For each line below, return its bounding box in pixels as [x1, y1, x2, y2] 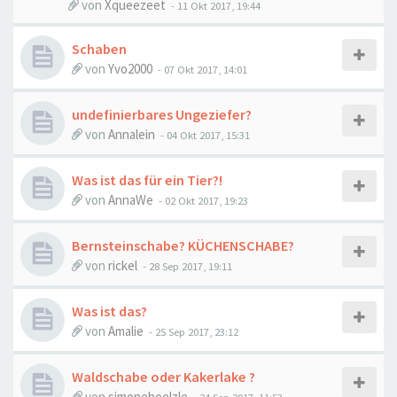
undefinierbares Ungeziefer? [72, 105, 252, 123]
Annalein [108, 126, 155, 143]
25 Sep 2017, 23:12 [155, 324, 238, 339]
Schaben [72, 40, 127, 58]
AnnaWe [108, 191, 153, 208]
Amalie [108, 323, 144, 339]
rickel [108, 257, 137, 274]
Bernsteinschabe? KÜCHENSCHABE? [72, 237, 294, 254]
